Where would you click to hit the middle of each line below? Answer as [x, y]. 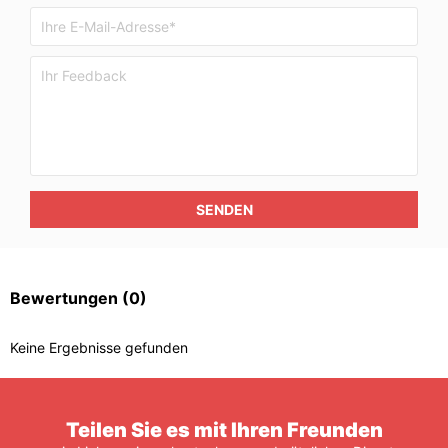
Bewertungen [66, 298]
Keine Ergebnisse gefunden [99, 347]
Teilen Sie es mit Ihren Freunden [224, 430]
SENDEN [224, 209]
